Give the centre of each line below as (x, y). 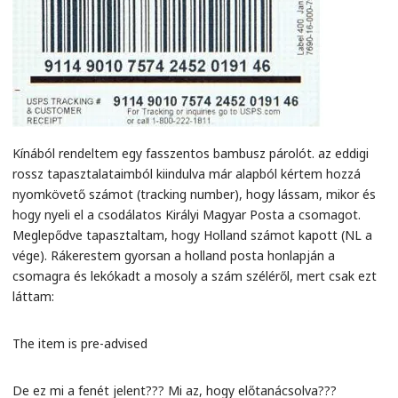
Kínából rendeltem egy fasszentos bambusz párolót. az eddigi (191, 153)
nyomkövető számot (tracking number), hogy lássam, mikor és (194, 194)
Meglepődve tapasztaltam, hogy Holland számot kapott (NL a (192, 235)
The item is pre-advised (80, 343)
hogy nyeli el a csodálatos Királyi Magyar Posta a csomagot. (187, 215)
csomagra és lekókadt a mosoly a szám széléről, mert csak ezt (195, 276)
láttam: (33, 296)
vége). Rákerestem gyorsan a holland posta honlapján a (174, 255)
